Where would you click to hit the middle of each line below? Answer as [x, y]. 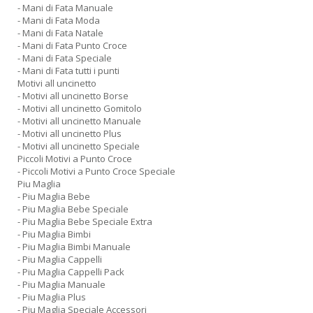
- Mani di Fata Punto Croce [72, 45]
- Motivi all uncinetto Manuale [79, 121]
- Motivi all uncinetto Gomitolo [80, 108]
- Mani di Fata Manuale [65, 8]
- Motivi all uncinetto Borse [73, 96]
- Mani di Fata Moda [59, 20]
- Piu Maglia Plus [52, 297]
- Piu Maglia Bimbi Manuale [74, 247]
